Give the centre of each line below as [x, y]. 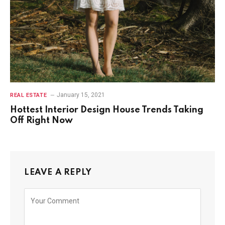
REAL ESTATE [29, 95]
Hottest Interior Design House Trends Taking [107, 110]
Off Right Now [41, 120]
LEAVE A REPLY [58, 172]
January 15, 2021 [81, 95]
